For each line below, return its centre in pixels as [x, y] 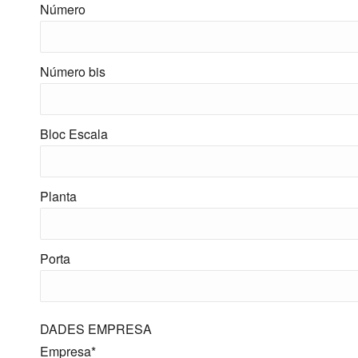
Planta [58, 196]
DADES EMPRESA [96, 329]
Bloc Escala [74, 134]
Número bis [73, 72]
